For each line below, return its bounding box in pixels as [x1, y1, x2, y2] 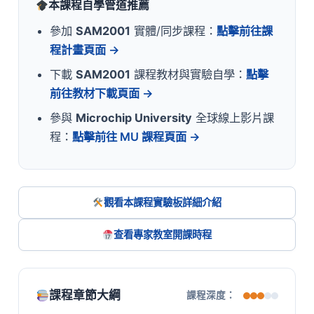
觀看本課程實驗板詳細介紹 [104, 196, 222, 209]
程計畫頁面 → [49, 43, 120, 57]
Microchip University [75, 111, 192, 125]
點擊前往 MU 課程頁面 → [71, 130, 200, 144]
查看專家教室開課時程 [114, 228, 212, 241]
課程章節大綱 [48, 288, 121, 303]
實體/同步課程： [130, 24, 217, 39]
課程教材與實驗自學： [130, 67, 246, 82]
